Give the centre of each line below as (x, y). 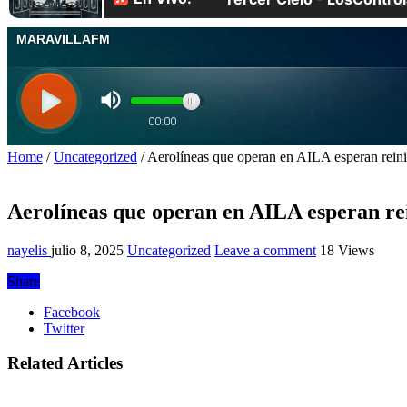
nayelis (29, 250)
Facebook (72, 312)
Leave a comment (265, 250)
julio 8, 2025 (87, 250)
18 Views (347, 250)
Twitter (64, 328)
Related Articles (65, 363)
